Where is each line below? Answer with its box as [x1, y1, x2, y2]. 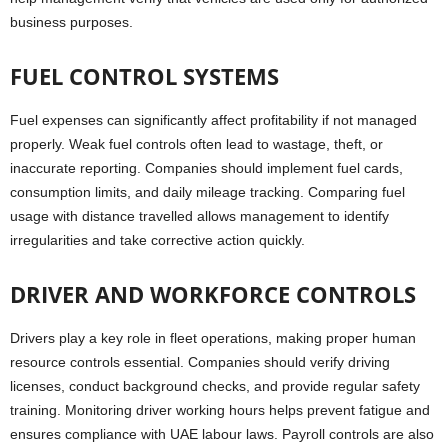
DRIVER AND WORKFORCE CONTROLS [10, 279, 416, 310]
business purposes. [10, 14, 133, 31]
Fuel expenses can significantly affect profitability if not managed [10, 112, 417, 129]
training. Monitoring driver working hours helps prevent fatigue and [10, 402, 430, 419]
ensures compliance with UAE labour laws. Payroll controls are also [10, 426, 434, 443]
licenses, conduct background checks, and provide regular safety [10, 378, 420, 395]
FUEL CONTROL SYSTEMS [10, 61, 279, 92]
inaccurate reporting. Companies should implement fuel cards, [10, 160, 403, 177]
